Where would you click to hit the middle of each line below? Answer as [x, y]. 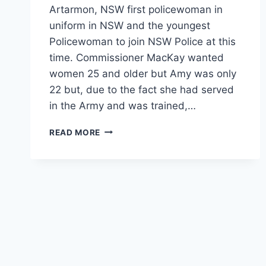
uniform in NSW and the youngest [130, 25]
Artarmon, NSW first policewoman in [136, 9]
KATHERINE [124, 142]
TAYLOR [118, 154]
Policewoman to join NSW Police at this [142, 41]
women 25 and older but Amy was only [143, 73]
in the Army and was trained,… [123, 105]
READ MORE [75, 132]
